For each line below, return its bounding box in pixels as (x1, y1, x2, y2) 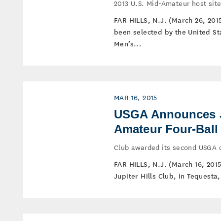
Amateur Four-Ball (114, 122, 218, 136)
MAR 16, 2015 (114, 92, 157, 103)
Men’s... (114, 38, 142, 48)
